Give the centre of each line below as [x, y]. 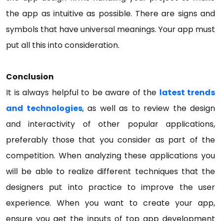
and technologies [44, 109]
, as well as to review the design [148, 109]
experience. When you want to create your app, [110, 203]
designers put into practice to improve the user [110, 187]
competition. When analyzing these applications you [110, 156]
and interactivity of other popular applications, [110, 124]
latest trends [187, 93]
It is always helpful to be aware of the [83, 93]
